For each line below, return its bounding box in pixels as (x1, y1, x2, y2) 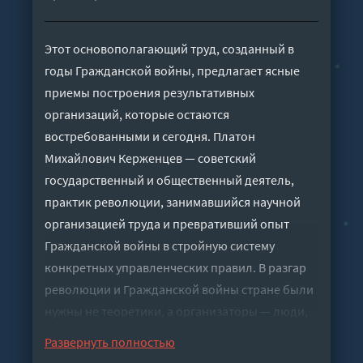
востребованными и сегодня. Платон (45, 128, 255, 145)
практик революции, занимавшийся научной (45, 194, 301, 211)
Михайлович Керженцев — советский (45, 150, 256, 167)
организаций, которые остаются (45, 106, 229, 123)
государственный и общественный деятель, (45, 172, 294, 189)
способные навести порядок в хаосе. (45, 325, 254, 342)
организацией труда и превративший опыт (45, 216, 289, 233)
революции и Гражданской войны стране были (45, 281, 314, 298)
